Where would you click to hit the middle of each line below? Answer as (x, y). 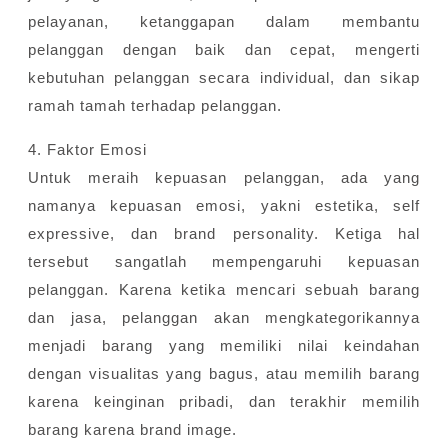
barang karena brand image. (135, 430)
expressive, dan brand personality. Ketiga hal (224, 234)
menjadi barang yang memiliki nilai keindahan (224, 346)
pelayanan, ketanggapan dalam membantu (224, 22)
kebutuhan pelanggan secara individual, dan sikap (224, 78)
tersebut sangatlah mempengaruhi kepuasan (224, 262)
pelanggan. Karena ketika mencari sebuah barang (224, 290)
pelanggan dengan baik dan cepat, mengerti (224, 50)
